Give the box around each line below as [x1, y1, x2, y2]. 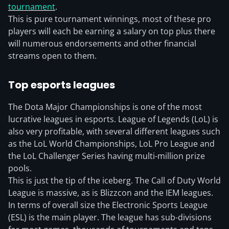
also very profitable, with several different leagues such [8, 126, 220, 137]
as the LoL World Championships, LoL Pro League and [8, 138, 215, 149]
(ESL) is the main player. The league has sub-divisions [8, 212, 212, 223]
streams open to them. [8, 50, 97, 61]
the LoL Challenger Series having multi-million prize [8, 150, 205, 162]
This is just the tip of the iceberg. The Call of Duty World [8, 175, 221, 186]
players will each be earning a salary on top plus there [8, 26, 215, 37]
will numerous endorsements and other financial [8, 38, 196, 49]
